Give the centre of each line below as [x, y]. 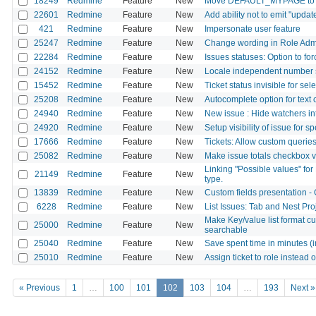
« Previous [39, 288]
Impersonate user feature [253, 29]
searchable [226, 230]
